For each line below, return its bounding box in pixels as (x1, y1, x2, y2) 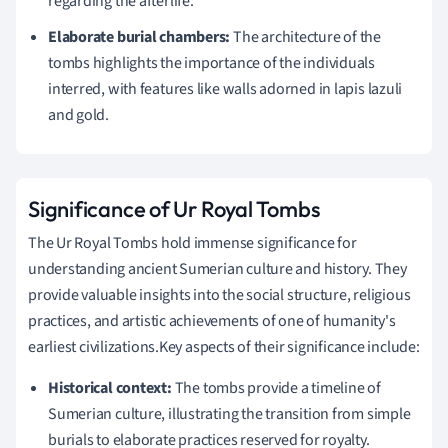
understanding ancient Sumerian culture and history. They (28, 257, 407, 280)
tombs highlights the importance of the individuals (48, 51, 375, 74)
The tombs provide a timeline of (171, 376, 381, 399)
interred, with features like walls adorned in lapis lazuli (48, 77, 403, 100)
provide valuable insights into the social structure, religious (28, 283, 411, 306)
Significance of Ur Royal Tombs (28, 194, 320, 223)
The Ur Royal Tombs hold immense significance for (28, 231, 357, 254)
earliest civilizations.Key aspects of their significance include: (28, 335, 420, 358)
